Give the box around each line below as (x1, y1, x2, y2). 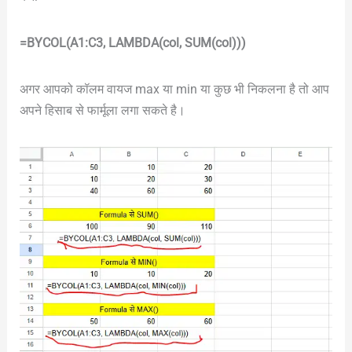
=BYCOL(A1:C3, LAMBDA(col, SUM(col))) (19, 35, 246, 50)
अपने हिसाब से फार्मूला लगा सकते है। (19, 102, 185, 118)
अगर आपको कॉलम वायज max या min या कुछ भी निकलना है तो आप (19, 81, 329, 97)
